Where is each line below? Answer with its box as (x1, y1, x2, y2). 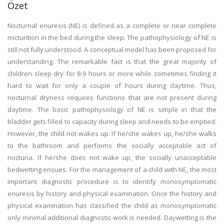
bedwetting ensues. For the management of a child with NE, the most (7, 165, 216, 174)
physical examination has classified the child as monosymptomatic (7, 201, 216, 210)
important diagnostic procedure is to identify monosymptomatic (7, 177, 216, 186)
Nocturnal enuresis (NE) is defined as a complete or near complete (7, 21, 216, 30)
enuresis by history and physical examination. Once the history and (7, 189, 216, 198)
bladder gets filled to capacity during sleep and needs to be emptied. (7, 117, 216, 126)
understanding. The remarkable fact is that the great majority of (7, 57, 216, 66)
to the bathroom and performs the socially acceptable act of (7, 141, 216, 150)
